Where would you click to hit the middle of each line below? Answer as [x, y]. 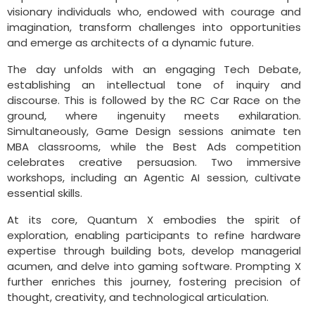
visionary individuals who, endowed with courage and [154, 12]
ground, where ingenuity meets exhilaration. [154, 116]
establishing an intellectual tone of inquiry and [154, 85]
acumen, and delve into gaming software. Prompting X [154, 266]
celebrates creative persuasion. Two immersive [154, 162]
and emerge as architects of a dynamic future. [130, 43]
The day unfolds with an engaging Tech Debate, [154, 70]
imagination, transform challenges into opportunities [154, 27]
